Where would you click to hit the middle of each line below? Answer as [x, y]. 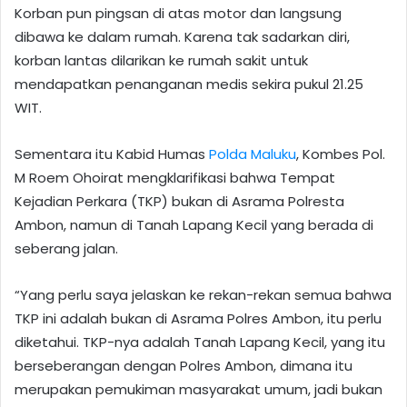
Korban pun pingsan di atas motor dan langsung [178, 14]
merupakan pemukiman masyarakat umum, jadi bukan [199, 390]
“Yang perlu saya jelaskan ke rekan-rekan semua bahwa [203, 295]
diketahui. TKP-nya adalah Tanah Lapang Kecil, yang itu [200, 342]
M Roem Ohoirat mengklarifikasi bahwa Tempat [175, 178]
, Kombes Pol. [341, 154]
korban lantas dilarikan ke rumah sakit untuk [161, 61]
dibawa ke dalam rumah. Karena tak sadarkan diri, [182, 37]
